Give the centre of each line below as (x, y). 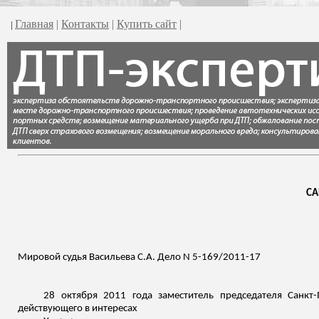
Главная (34, 24)
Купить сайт (147, 24)
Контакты (85, 24)
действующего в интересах (78, 309)
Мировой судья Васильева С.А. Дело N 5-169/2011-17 (139, 257)
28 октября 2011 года (101, 296)
